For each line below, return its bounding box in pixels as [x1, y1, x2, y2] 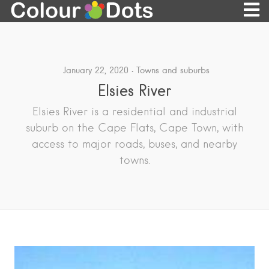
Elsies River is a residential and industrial [32, 105, 237, 118]
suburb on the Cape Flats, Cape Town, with [25, 121, 244, 134]
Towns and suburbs [136, 65, 210, 76]
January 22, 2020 [62, 65, 128, 76]
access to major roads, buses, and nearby [32, 138, 237, 151]
